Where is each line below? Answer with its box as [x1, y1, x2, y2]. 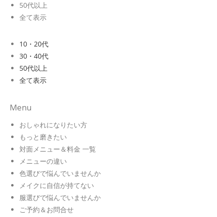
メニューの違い [19, 156, 67, 166]
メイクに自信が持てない [19, 181, 94, 190]
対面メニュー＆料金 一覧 [19, 144, 96, 154]
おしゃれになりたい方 [19, 120, 87, 129]
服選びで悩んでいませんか [19, 193, 101, 202]
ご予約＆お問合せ [19, 205, 74, 214]
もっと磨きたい [19, 132, 67, 141]
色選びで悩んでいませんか [19, 169, 101, 178]
